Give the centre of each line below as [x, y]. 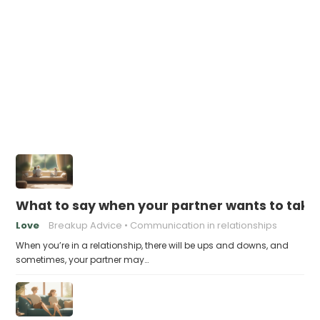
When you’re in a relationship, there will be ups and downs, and [152, 245]
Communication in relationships [204, 225]
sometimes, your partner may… [82, 260]
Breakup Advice [86, 225]
